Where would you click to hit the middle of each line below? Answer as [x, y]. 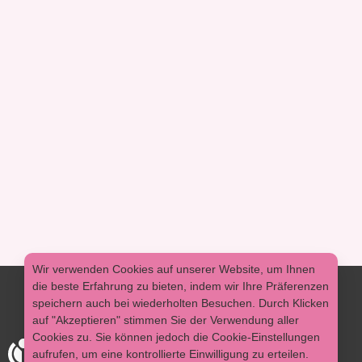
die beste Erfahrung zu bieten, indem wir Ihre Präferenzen [181, 286]
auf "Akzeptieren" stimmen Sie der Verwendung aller [166, 320]
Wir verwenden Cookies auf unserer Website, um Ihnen [174, 269]
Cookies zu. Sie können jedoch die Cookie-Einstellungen [176, 337]
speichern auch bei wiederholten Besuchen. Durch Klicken [181, 303]
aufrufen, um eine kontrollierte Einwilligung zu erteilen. [170, 354]
